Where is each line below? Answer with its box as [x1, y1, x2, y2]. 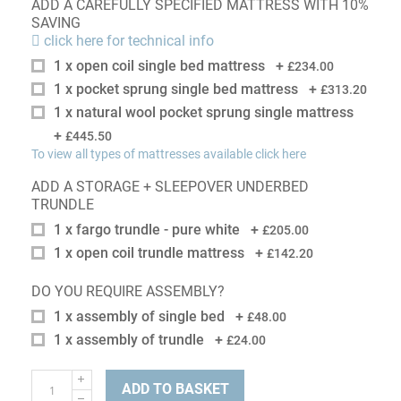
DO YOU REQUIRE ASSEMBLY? [31, 283, 225, 300]
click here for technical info [40, 32, 214, 49]
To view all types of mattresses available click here [31, 147, 306, 161]
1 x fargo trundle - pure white [54, 221, 240, 238]
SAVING [31, 14, 81, 31]
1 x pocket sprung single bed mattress [54, 81, 298, 98]
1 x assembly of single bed [54, 308, 225, 325]
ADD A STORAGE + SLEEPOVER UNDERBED [31, 178, 309, 195]
